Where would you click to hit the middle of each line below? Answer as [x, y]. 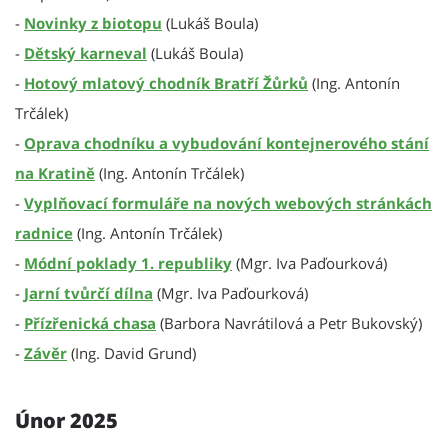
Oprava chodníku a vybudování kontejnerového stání [226, 143]
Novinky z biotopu [93, 23]
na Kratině [55, 173]
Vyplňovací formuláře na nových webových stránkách [228, 203]
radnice [44, 233]
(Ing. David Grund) [131, 353]
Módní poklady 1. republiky [128, 263]
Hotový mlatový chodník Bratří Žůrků [166, 83]
